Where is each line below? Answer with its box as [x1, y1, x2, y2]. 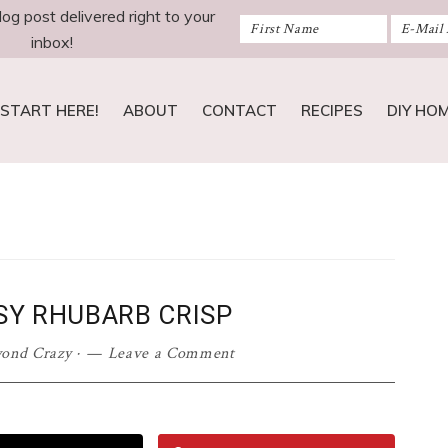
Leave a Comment [107, 343, 235, 364]
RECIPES [301, 101, 363, 120]
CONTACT [202, 101, 277, 120]
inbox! [31, 32, 74, 52]
